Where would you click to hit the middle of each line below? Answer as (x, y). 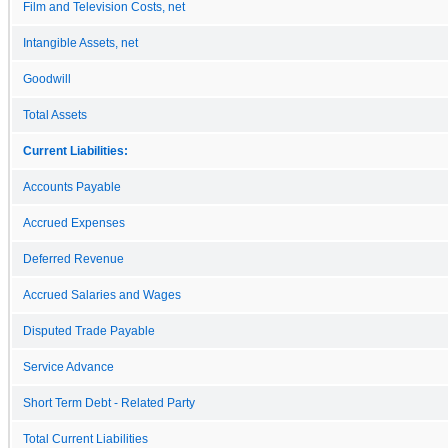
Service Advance (68, 366)
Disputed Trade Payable (89, 330)
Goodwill (47, 78)
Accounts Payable (72, 186)
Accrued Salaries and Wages (102, 294)
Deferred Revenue (73, 258)
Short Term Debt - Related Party (109, 402)
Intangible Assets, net (80, 42)
